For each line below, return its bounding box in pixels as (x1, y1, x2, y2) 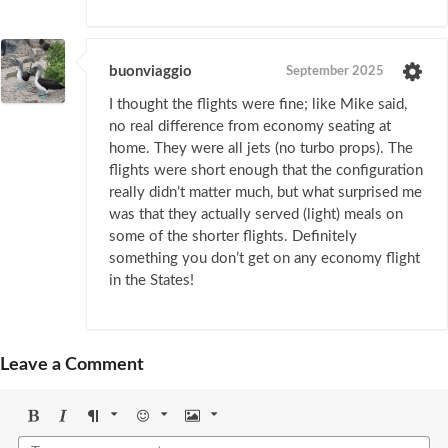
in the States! (109, 273, 194, 289)
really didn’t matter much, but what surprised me (109, 185, 422, 201)
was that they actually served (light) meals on (109, 207, 403, 223)
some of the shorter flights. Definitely (109, 229, 357, 245)
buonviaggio (109, 64, 192, 80)
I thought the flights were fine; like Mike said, (109, 97, 407, 113)
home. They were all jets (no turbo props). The (109, 141, 413, 157)
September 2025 (286, 65, 384, 79)
